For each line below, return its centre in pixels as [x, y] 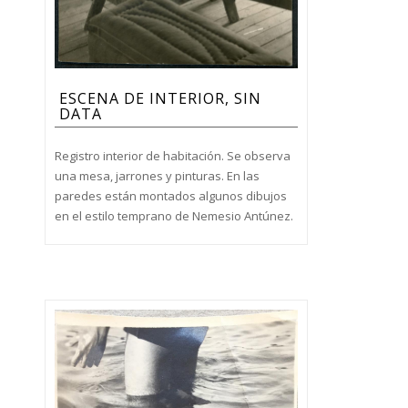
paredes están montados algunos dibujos [170, 196]
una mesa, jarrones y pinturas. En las [157, 176]
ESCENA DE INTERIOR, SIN [160, 99]
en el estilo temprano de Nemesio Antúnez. [173, 216]
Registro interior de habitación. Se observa [172, 156]
